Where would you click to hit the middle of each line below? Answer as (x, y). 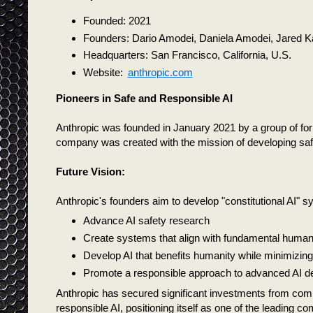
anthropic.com (160, 73)
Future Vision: (90, 171)
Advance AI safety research (146, 221)
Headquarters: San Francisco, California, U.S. (187, 55)
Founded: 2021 (117, 20)
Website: (103, 73)
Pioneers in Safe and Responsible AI (144, 98)
